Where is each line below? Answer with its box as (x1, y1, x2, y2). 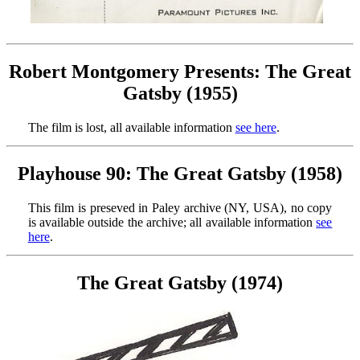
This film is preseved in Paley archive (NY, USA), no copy (27, 201, 333, 215)
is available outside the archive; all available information (27, 215, 317, 230)
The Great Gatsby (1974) (77, 272, 283, 294)
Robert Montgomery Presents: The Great (9, 61, 351, 83)
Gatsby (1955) (122, 83, 238, 104)
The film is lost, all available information (27, 120, 235, 134)
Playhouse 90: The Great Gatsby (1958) (18, 163, 342, 185)
